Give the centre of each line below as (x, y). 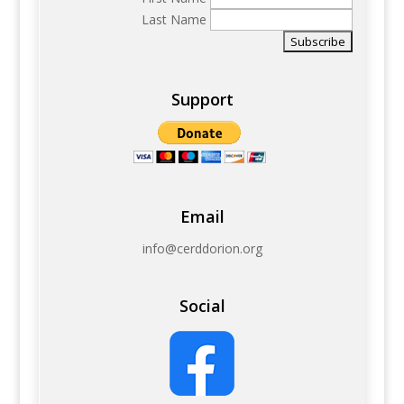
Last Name (176, 19)
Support (202, 100)
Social (202, 306)
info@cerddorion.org (202, 248)
